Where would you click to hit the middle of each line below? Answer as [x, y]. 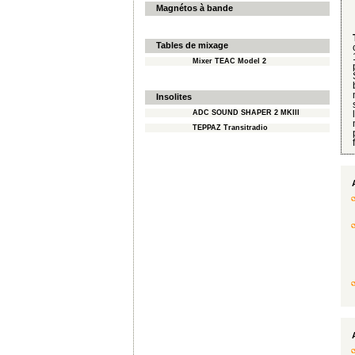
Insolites [174, 97]
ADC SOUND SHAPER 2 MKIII [246, 113]
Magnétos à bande [195, 8]
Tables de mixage [192, 45]
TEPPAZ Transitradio [230, 128]
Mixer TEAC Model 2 [229, 61]
